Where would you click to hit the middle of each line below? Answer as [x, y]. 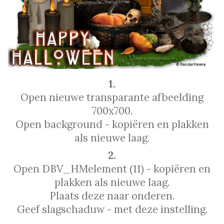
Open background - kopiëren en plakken [112, 124]
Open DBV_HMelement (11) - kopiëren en [112, 169]
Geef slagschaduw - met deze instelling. [112, 209]
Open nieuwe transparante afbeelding [112, 97]
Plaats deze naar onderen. [112, 196]
